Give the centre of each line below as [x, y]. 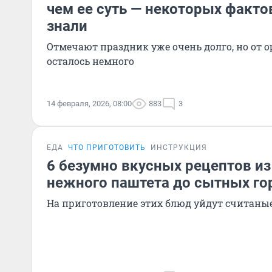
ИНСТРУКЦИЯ [179, 148]
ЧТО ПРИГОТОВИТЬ [107, 148]
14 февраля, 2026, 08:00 [89, 104]
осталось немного [90, 61]
